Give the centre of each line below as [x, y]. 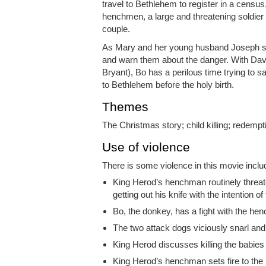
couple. [116, 28]
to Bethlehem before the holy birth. [168, 84]
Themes [125, 106]
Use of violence [146, 147]
